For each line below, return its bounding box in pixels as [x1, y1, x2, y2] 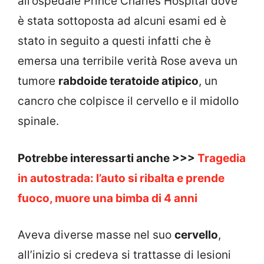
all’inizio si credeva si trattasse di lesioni [18, 248, 231, 262]
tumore [18, 74, 58, 88]
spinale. [18, 114, 59, 128]
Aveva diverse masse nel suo [18, 228, 174, 242]
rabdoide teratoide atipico [58, 74, 199, 88]
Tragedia [197, 151, 246, 165]
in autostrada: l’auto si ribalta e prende [18, 171, 225, 185]
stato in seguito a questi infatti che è [18, 34, 211, 48]
